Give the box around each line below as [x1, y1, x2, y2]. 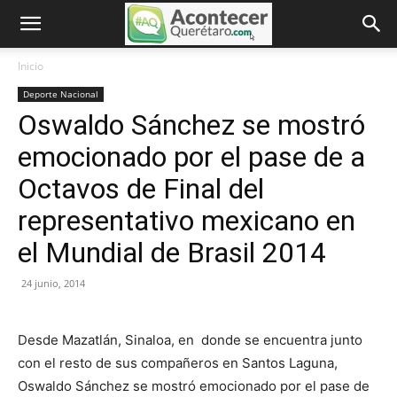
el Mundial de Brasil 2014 [18, 236, 326, 269]
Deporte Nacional [23, 88, 98, 100]
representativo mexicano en [18, 204, 355, 237]
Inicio [18, 58, 43, 74]
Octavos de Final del [18, 172, 264, 206]
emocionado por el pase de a [18, 140, 365, 174]
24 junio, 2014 [21, 276, 85, 290]
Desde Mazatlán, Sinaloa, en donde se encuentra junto [18, 331, 362, 348]
